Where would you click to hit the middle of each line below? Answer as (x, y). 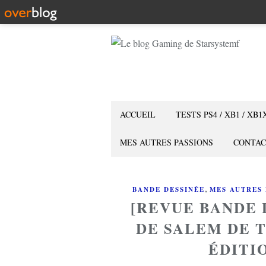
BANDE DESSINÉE (168, 189)
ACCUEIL (138, 114)
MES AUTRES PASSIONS (167, 142)
